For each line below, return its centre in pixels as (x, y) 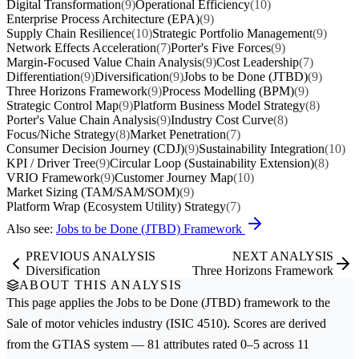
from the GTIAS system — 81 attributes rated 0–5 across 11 (158, 345)
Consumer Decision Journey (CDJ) (95, 149)
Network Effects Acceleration (81, 48)
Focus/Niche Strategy (61, 135)
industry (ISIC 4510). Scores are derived (222, 324)
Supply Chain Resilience (69, 34)
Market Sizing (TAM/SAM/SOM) (93, 192)
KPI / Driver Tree (51, 163)
